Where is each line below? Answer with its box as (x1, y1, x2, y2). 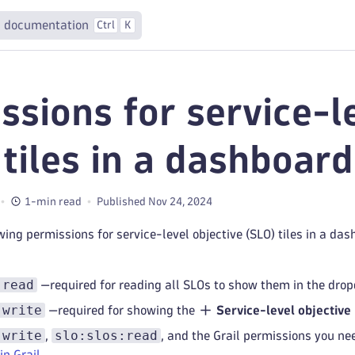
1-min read (25, 196, 82, 207)
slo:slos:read (55, 328, 158, 343)
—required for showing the (45, 304, 198, 316)
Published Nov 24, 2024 (97, 196, 212, 207)
